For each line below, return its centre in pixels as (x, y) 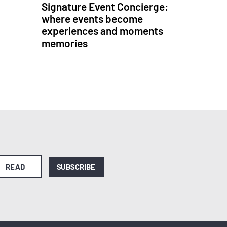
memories (65, 43)
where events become (92, 19)
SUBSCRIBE (76, 167)
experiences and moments (103, 31)
